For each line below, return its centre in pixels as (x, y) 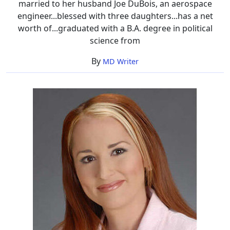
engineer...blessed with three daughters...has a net (115, 16)
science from (115, 40)
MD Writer (121, 61)
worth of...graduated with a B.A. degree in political (115, 28)
